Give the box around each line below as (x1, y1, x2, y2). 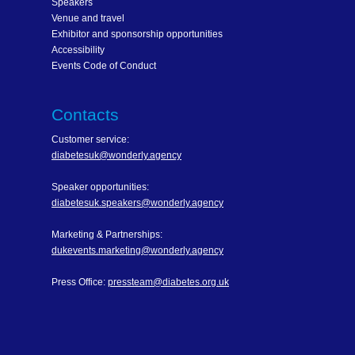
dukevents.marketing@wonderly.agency (52, 245, 223, 256)
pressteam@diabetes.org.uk (108, 277, 229, 288)
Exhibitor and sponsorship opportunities (52, 29, 223, 40)
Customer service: (52, 134, 129, 145)
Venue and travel (52, 13, 124, 24)
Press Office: (52, 277, 108, 288)
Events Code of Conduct (52, 60, 156, 71)
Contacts (52, 105, 119, 124)
